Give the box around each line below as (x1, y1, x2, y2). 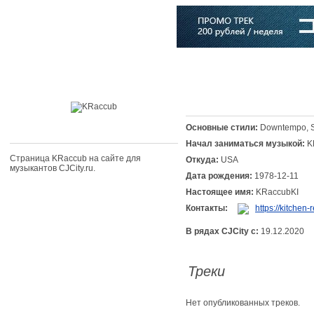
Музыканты (211, 62, 257, 71)
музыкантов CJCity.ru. (10, 163, 95, 173)
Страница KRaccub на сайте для (10, 153, 141, 163)
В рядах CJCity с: (186, 226, 259, 236)
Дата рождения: (186, 171, 252, 181)
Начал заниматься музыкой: (186, 139, 305, 149)
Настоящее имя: (186, 187, 254, 197)
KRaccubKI (256, 187, 299, 197)
